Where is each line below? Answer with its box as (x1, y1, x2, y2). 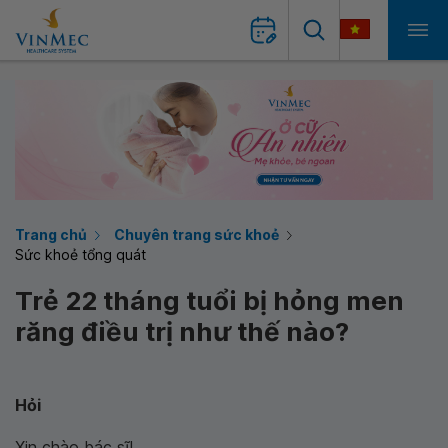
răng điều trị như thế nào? (15, 316, 349, 347)
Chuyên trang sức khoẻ (114, 226, 279, 243)
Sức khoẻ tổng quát (15, 246, 146, 263)
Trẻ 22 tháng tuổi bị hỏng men (15, 285, 404, 316)
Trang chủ (15, 226, 87, 243)
